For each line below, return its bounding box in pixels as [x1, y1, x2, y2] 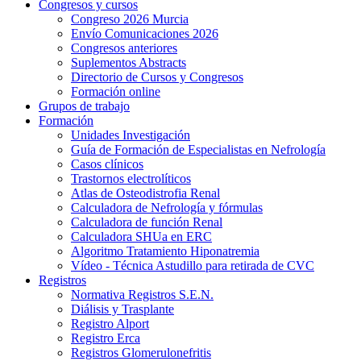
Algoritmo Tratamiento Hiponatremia [71, 244, 259, 258]
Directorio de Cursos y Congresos [71, 70, 243, 84]
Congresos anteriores [71, 41, 177, 55]
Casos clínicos [71, 157, 143, 171]
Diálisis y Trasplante [71, 302, 174, 316]
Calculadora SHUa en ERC [71, 230, 212, 243]
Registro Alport [71, 317, 149, 330]
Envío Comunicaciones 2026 [71, 27, 218, 40]
